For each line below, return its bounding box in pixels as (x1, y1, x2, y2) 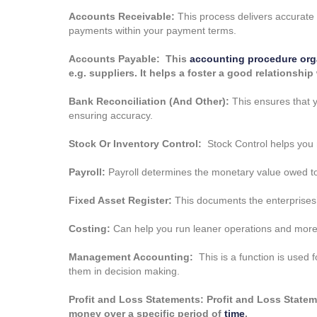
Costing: (69, 223, 113, 235)
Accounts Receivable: (69, 11, 175, 23)
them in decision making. (69, 265, 180, 277)
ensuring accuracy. (69, 110, 153, 122)
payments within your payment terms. (69, 25, 236, 37)
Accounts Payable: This (69, 53, 190, 65)
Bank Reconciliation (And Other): (69, 96, 229, 108)
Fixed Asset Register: (69, 195, 172, 207)
